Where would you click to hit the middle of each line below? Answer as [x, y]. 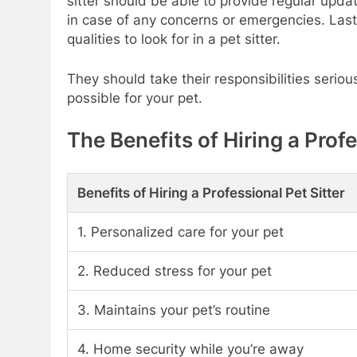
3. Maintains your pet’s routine [174, 310]
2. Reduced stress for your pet [175, 271]
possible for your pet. [135, 98]
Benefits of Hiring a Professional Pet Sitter [211, 192]
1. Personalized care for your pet [180, 231]
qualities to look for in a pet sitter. [174, 39]
